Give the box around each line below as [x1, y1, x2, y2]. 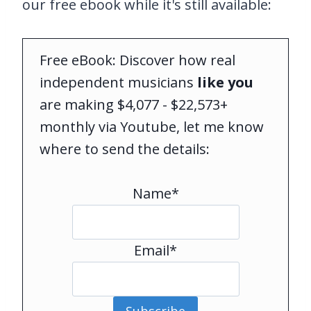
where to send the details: [40, 139, 210, 158]
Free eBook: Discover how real [40, 50, 235, 69]
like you [197, 72, 253, 92]
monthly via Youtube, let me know [40, 117, 264, 136]
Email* [134, 240, 177, 260]
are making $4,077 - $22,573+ [40, 94, 228, 114]
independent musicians [40, 72, 197, 92]
